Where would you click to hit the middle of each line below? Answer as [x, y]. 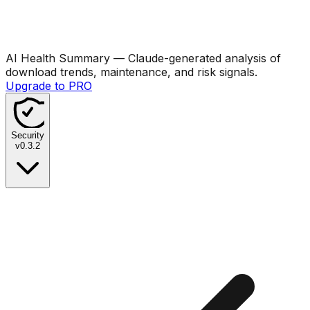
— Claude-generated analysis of [195, 58]
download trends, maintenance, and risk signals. [131, 72]
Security [28, 135]
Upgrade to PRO [49, 85]
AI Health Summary [58, 58]
